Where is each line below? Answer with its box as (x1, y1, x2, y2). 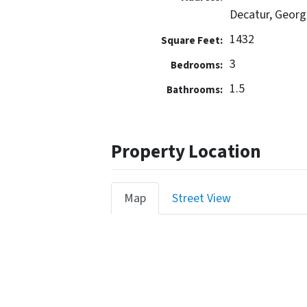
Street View (172, 190, 231, 208)
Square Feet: (161, 33, 223, 49)
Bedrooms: (171, 58, 223, 73)
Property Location (111, 138, 261, 166)
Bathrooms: (167, 82, 223, 98)
